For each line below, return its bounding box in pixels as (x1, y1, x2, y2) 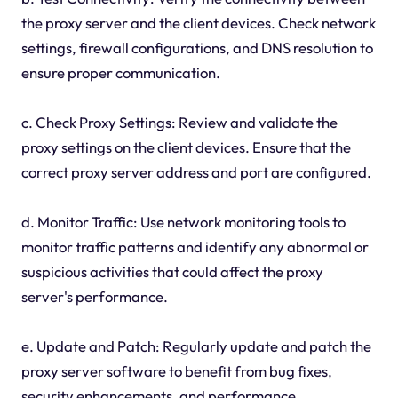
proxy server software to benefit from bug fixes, (20, 362, 332, 381)
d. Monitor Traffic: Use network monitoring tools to (20, 212, 346, 232)
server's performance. (20, 287, 168, 306)
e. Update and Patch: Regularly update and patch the (20, 337, 371, 356)
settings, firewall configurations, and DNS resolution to (20, 38, 373, 58)
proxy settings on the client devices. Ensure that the (20, 138, 351, 157)
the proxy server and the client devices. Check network (20, 13, 376, 33)
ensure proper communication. (20, 63, 220, 83)
